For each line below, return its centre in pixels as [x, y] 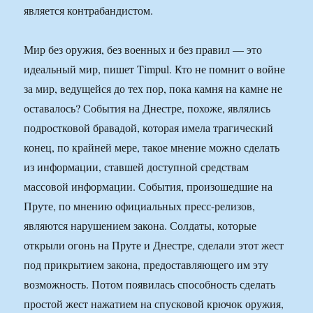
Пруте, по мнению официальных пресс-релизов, [140, 206]
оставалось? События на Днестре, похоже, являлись [147, 108]
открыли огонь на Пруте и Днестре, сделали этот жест [154, 245]
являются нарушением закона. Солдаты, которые [140, 226]
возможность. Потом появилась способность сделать [150, 284]
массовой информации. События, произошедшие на [148, 187]
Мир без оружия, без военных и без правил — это [143, 50]
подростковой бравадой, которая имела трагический [149, 128]
